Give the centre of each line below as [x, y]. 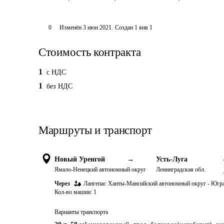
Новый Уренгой [80, 159]
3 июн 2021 [97, 27]
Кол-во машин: [73, 192]
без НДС [59, 86]
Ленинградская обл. [181, 169]
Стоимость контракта [90, 52]
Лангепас [95, 183]
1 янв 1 [143, 27]
